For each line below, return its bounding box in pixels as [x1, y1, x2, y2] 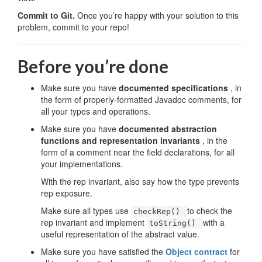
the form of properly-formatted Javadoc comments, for [41, 94, 242, 105]
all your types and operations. [41, 105, 150, 117]
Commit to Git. [18, 9, 77, 21]
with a [203, 216, 225, 228]
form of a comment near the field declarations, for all [41, 146, 235, 158]
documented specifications [119, 82, 230, 94]
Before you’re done [18, 56, 168, 77]
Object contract [166, 246, 230, 257]
